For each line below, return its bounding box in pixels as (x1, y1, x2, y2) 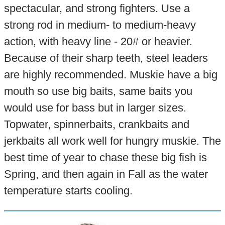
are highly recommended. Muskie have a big (4, 68, 217, 81)
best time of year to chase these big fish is (4, 151, 207, 164)
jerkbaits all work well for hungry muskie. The (4, 135, 221, 148)
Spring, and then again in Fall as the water (4, 168, 208, 181)
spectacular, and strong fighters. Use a (4, 2, 190, 15)
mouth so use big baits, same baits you (4, 85, 192, 98)
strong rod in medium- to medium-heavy (4, 19, 196, 32)
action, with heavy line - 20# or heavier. (4, 35, 192, 48)
